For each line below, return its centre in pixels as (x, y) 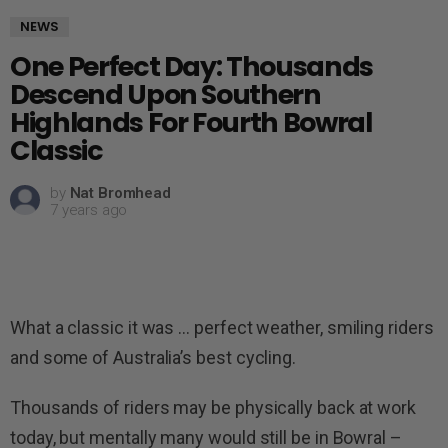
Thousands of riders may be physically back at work (213, 408)
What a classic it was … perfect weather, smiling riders (222, 328)
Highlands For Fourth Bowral (191, 123)
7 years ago (89, 210)
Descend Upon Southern (165, 95)
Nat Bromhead (120, 193)
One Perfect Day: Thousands (191, 67)
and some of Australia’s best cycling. (153, 358)
